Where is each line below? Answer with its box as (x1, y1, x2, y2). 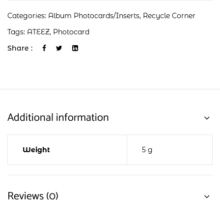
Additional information (7, 109, 109, 127)
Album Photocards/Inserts (48, 11, 139, 20)
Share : (7, 44, 32, 53)
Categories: (7, 11, 48, 20)
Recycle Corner (143, 11, 195, 20)
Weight (23, 145, 50, 154)
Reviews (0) (7, 188, 58, 205)
